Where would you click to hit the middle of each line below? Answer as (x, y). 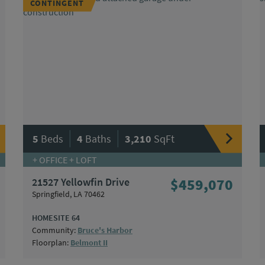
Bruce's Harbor (105, 230)
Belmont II (89, 243)
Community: (55, 230)
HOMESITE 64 (56, 218)
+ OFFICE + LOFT (65, 160)
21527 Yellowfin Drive (81, 182)
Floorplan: (51, 243)
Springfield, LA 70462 (68, 194)
